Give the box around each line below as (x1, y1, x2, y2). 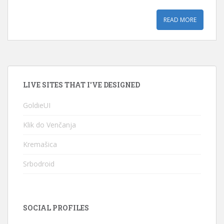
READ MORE (163, 15, 196, 24)
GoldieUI (23, 100, 50, 110)
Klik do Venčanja (23, 119, 76, 129)
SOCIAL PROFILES (23, 202, 89, 212)
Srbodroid (23, 158, 54, 168)
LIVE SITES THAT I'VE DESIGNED (23, 79, 140, 89)
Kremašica (23, 139, 57, 149)
